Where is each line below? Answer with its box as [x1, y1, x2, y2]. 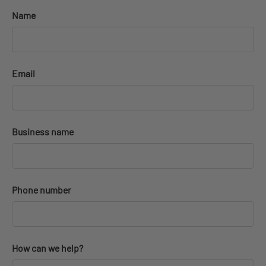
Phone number [12, 184, 71, 196]
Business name [12, 126, 74, 138]
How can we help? [12, 242, 83, 254]
